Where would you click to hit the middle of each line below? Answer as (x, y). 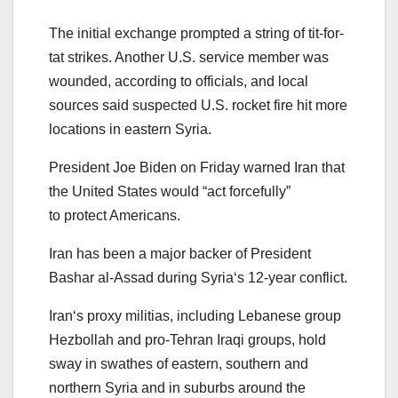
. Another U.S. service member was (219, 58)
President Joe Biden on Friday (144, 168)
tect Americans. (132, 216)
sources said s (94, 106)
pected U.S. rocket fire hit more (251, 106)
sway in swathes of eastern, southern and (179, 364)
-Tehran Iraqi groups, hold (246, 340)
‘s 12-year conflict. (291, 278)
